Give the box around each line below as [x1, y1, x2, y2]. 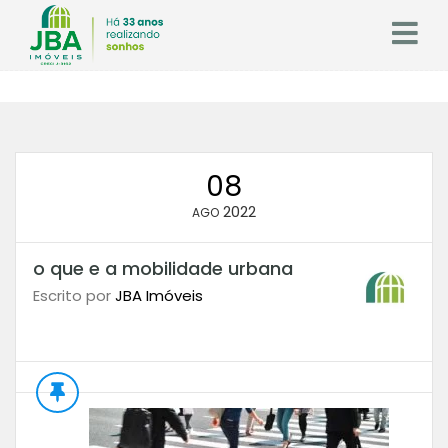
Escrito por [32, 285, 115, 306]
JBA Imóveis [114, 285, 203, 306]
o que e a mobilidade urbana [32, 256, 293, 281]
